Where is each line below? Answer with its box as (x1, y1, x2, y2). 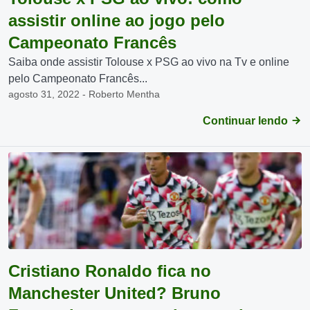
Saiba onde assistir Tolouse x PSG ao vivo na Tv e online (8, 56, 289, 68)
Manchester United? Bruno (8, 284, 221, 302)
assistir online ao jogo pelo (8, 11, 225, 30)
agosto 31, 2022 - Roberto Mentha (8, 89, 160, 100)
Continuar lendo (203, 115, 291, 127)
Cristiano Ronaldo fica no (8, 262, 211, 280)
